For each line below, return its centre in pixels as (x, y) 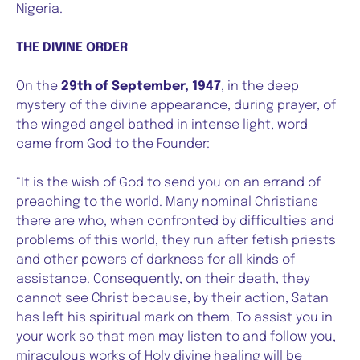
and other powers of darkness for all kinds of (155, 260)
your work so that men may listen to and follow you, (176, 337)
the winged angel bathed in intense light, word (162, 125)
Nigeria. (39, 10)
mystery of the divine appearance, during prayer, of (176, 106)
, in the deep (260, 87)
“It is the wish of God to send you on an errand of (168, 183)
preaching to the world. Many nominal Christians (167, 202)
